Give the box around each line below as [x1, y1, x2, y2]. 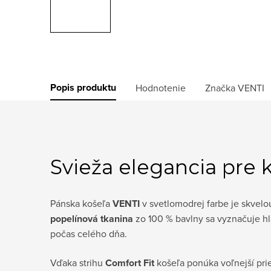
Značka [205, 81, 235, 94]
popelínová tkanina [50, 211, 133, 226]
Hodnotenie [135, 81, 186, 94]
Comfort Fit [105, 255, 154, 270]
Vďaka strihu [50, 255, 105, 269]
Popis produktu [50, 80, 116, 94]
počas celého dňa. [50, 226, 127, 240]
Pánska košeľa [50, 196, 113, 210]
